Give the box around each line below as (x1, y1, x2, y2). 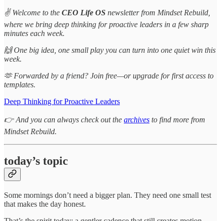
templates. (4, 80, 36, 89)
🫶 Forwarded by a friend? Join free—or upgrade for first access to (4, 71, 214, 80)
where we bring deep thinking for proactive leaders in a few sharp (4, 20, 209, 29)
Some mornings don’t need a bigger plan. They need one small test (4, 191, 211, 200)
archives (124, 115, 149, 124)
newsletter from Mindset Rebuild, (106, 8, 210, 17)
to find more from (149, 115, 205, 124)
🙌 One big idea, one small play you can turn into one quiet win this (4, 45, 216, 54)
